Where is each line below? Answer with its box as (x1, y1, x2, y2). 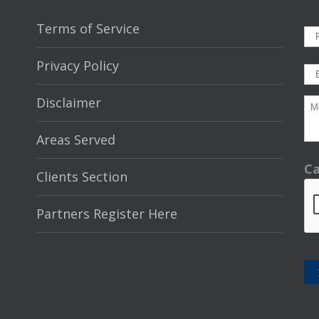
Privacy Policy (36, 56, 119, 74)
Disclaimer (36, 93, 101, 111)
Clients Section (36, 167, 127, 185)
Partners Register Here (36, 204, 177, 222)
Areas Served (36, 130, 115, 148)
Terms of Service (36, 19, 140, 37)
